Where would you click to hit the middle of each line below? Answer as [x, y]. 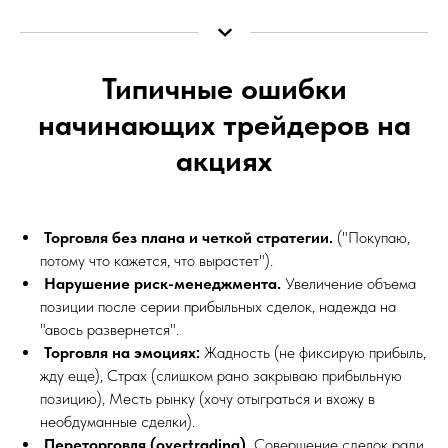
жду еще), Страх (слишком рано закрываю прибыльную [221, 375]
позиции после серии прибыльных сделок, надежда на [218, 306]
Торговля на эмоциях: [122, 352]
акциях [224, 159]
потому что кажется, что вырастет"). [156, 260]
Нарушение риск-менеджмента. [162, 283]
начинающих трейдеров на [224, 123]
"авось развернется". [109, 329]
